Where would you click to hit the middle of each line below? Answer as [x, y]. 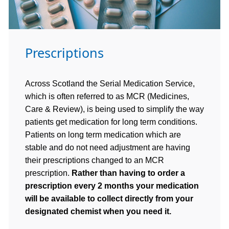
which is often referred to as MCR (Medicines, [107, 96]
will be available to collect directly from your [109, 199]
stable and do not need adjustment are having [108, 147]
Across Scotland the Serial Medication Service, [110, 84]
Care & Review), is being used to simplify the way [114, 109]
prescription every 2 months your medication [112, 186]
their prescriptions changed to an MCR [95, 160]
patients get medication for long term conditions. [112, 122]
